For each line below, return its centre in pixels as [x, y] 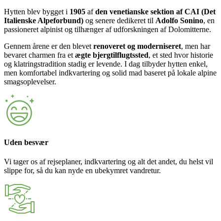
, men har [196, 46]
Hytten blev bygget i [37, 11]
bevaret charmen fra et [39, 55]
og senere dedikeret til [119, 20]
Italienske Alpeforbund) [44, 20]
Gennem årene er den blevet [49, 46]
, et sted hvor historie [181, 55]
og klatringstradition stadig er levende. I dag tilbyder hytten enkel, [106, 64]
